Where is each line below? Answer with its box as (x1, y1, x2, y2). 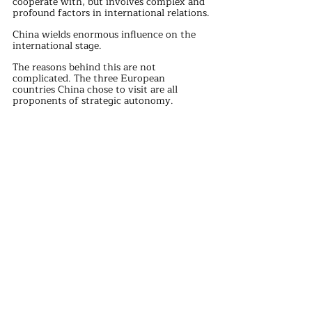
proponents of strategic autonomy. (13, 93, 173, 109)
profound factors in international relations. (13, 5, 210, 22)
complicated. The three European (13, 70, 168, 87)
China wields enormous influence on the (13, 26, 198, 43)
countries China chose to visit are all (13, 81, 180, 98)
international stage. (13, 38, 102, 54)
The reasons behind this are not (13, 59, 159, 76)
